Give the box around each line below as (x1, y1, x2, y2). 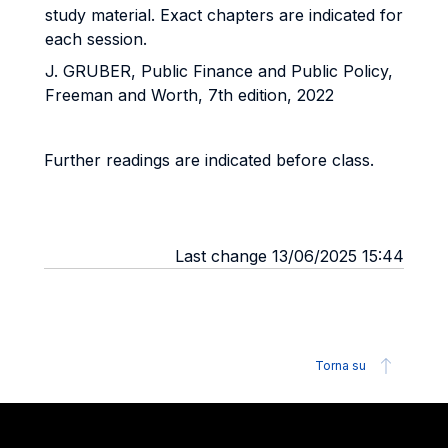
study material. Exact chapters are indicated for (45, 5, 403, 25)
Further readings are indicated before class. (44, 150, 374, 170)
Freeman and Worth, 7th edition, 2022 (45, 85, 334, 105)
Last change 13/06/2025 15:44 (175, 246, 404, 266)
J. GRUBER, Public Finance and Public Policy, (45, 61, 393, 81)
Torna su (315, 358, 366, 373)
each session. (45, 29, 147, 49)
